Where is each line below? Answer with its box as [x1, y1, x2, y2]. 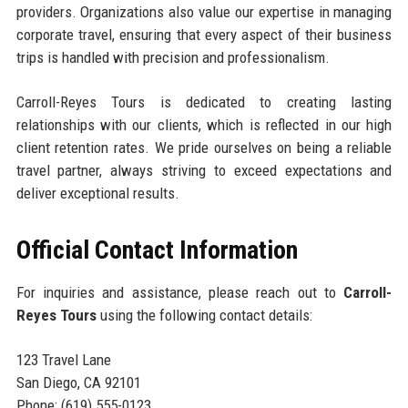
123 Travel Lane [15, 351, 111, 369]
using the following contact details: [96, 306, 312, 324]
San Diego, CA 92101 [15, 373, 141, 392]
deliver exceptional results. [15, 184, 179, 202]
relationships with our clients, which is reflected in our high [15, 116, 393, 134]
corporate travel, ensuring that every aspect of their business [15, 25, 393, 44]
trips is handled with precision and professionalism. [15, 48, 330, 66]
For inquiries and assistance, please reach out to [15, 283, 344, 301]
